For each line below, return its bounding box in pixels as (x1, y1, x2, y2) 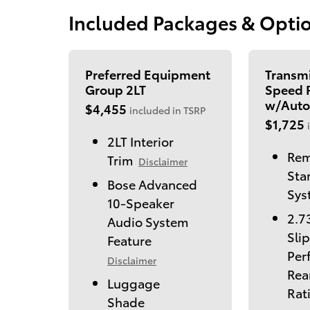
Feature (107, 230, 152, 248)
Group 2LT (85, 80, 146, 98)
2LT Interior (107, 131, 174, 149)
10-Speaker (107, 193, 174, 211)
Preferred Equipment (85, 64, 210, 82)
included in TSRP (129, 102, 206, 117)
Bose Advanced (107, 174, 197, 192)
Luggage (107, 273, 160, 291)
